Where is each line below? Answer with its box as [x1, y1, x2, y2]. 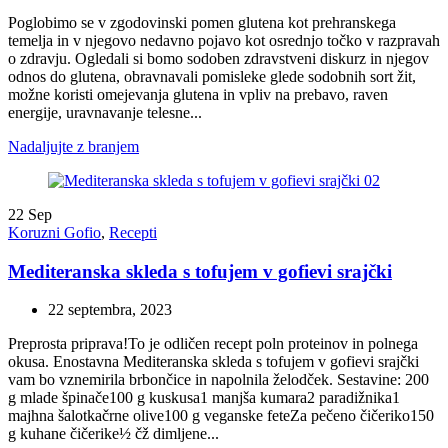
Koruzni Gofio [8, 223, 101, 241]
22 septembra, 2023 [48, 301, 172, 319]
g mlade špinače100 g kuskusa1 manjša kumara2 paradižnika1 [8, 389, 400, 407]
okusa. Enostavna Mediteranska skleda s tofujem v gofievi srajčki [8, 353, 419, 371]
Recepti [109, 223, 157, 241]
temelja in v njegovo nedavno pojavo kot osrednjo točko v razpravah [8, 31, 440, 49]
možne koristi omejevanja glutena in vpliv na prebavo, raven [8, 85, 388, 103]
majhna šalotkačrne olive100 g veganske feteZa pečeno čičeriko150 [8, 407, 434, 425]
